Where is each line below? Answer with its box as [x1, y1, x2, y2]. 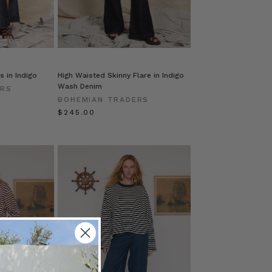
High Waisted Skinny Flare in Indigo [58, 70, 185, 80]
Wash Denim [58, 81, 103, 90]
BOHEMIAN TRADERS [58, 95, 149, 104]
